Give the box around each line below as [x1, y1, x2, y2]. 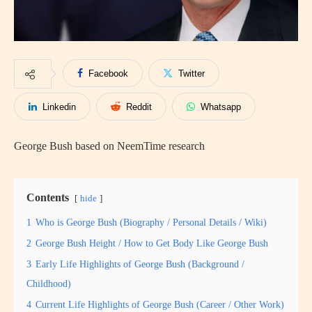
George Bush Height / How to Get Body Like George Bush [36, 237, 268, 249]
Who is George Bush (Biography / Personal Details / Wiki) [36, 216, 267, 228]
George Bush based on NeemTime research [14, 139, 205, 152]
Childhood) [26, 277, 71, 289]
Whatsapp [201, 101, 241, 112]
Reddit [126, 101, 152, 112]
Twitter [178, 68, 205, 79]
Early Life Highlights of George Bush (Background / [36, 258, 244, 270]
